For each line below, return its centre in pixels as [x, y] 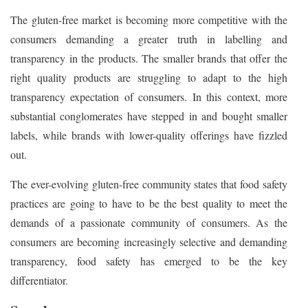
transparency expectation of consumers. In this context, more [149, 97]
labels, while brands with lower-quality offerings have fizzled [149, 135]
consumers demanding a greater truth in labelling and [149, 39]
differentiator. [39, 280]
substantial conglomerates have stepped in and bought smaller [149, 116]
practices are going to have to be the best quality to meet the [149, 203]
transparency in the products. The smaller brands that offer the [149, 58]
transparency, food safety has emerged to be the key [149, 261]
